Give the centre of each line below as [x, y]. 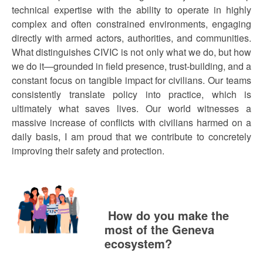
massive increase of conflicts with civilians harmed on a [131, 122]
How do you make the [166, 215]
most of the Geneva [159, 229]
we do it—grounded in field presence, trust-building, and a [131, 66]
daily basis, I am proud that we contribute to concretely [131, 136]
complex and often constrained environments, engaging [131, 24]
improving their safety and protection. [88, 151]
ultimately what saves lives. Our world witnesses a [131, 108]
